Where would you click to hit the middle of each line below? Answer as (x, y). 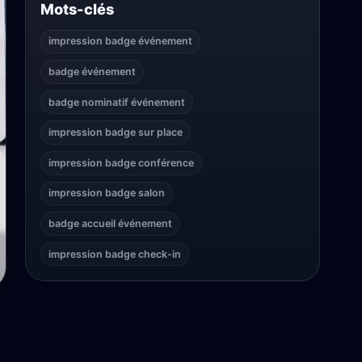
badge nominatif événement (116, 102)
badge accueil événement (110, 224)
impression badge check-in (114, 254)
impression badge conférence (121, 162)
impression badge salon (106, 193)
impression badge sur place (115, 133)
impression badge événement (120, 41)
